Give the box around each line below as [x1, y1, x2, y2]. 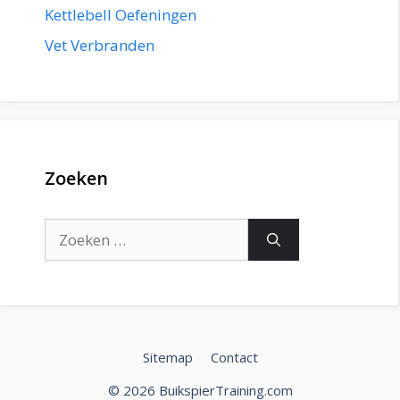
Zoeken [45, 165, 108, 190]
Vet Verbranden [45, 34, 154, 55]
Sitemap [142, 347, 193, 366]
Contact [210, 347, 258, 366]
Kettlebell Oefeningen [45, 4, 196, 26]
